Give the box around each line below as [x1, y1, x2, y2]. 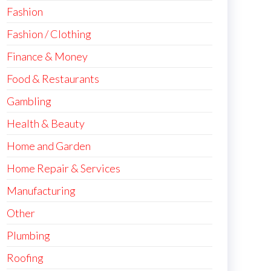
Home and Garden [7, 139, 91, 152]
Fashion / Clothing [7, 27, 91, 41]
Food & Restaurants [7, 72, 99, 85]
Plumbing [7, 229, 50, 242]
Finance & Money [7, 50, 88, 63]
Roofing [7, 251, 44, 264]
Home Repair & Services [7, 162, 120, 175]
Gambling [7, 94, 51, 108]
